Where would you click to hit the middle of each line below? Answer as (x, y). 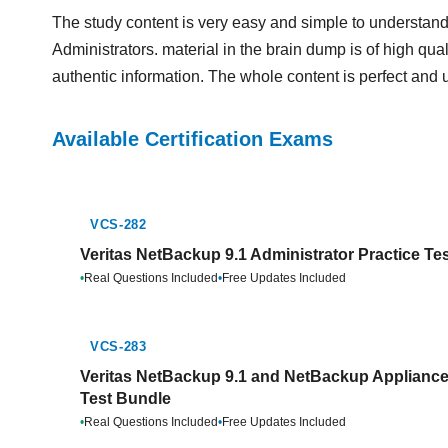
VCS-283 (118, 346)
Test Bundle (125, 398)
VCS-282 (118, 224)
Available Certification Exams (192, 139)
